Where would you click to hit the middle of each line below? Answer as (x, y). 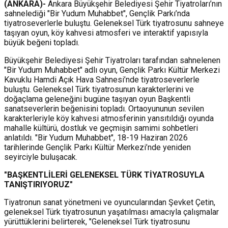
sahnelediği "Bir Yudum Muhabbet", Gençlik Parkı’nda (97, 13)
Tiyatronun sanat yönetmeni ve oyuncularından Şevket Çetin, (110, 202)
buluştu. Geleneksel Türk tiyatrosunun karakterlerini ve (99, 89)
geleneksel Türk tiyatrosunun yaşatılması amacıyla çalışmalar (111, 212)
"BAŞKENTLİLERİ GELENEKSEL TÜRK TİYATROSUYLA (104, 175)
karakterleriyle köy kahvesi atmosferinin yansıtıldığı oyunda (109, 118)
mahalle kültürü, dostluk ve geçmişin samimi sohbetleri (101, 128)
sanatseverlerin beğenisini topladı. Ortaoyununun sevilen (104, 108)
